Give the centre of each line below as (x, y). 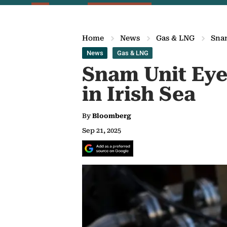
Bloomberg (112, 116)
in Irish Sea (139, 94)
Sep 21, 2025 (102, 130)
